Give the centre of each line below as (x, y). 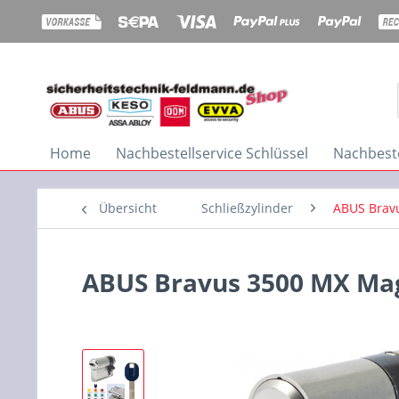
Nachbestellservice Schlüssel (212, 153)
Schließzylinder (247, 208)
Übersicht (128, 208)
